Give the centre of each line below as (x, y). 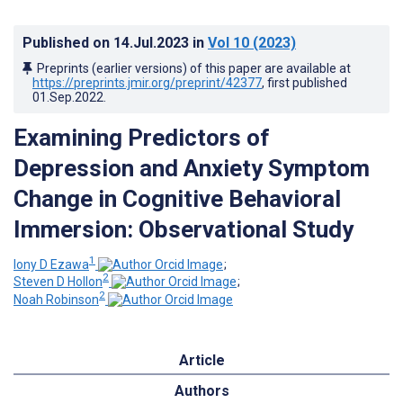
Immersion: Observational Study (184, 229)
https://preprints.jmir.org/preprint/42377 (147, 82)
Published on (68, 42)
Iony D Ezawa (51, 264)
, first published (304, 82)
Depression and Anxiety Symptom (192, 168)
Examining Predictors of (142, 137)
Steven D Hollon (58, 282)
